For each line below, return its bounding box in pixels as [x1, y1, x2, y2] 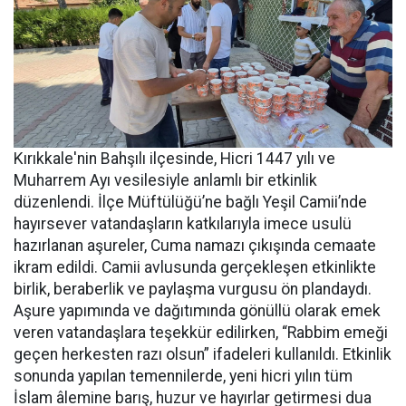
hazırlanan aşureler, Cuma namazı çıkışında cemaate [14, 237, 376, 255]
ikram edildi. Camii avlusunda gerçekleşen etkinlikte [14, 258, 376, 276]
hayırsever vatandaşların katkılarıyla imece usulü [14, 215, 352, 233]
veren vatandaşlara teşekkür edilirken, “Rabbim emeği [14, 324, 388, 342]
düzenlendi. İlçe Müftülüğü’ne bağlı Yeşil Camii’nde [14, 193, 367, 211]
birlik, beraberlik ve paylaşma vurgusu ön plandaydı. [14, 280, 372, 298]
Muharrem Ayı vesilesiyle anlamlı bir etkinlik [14, 171, 317, 189]
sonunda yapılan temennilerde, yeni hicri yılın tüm [14, 367, 353, 385]
